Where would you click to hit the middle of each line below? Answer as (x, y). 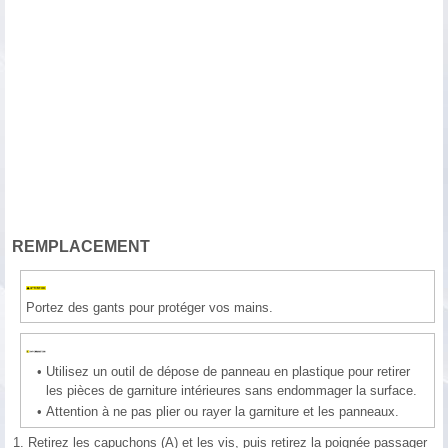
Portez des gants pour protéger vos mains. (149, 308)
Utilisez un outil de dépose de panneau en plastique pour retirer (228, 372)
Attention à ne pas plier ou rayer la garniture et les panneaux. (222, 412)
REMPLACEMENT (81, 247)
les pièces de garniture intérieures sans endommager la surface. (231, 391)
